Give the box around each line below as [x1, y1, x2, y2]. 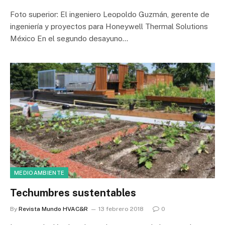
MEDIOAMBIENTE [14, 169, 65, 176]
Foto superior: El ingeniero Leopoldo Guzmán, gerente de [10, 10, 209, 19]
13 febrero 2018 [98, 205, 144, 212]
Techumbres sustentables [10, 186, 136, 199]
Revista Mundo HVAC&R [19, 205, 88, 212]
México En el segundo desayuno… [10, 34, 128, 43]
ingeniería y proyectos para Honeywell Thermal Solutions [10, 22, 208, 31]
